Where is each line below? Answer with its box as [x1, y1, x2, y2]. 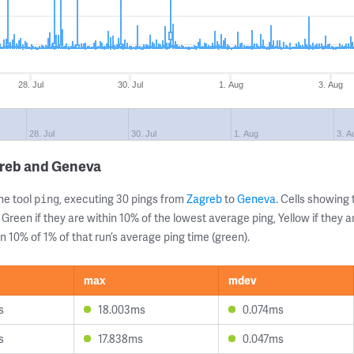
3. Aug [318, 80, 344, 89]
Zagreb [186, 191, 222, 206]
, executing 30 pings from [59, 191, 186, 206]
